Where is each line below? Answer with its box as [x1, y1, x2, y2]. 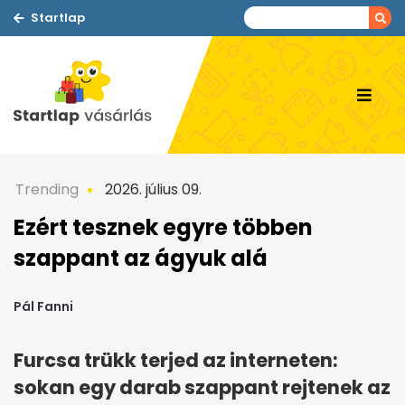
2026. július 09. [101, 179, 202, 200]
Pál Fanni [14, 297, 73, 316]
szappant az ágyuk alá [14, 243, 268, 273]
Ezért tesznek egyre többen [14, 212, 313, 242]
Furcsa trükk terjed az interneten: [14, 347, 338, 374]
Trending [15, 179, 79, 200]
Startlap [31, 9, 85, 26]
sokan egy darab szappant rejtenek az [14, 374, 391, 401]
